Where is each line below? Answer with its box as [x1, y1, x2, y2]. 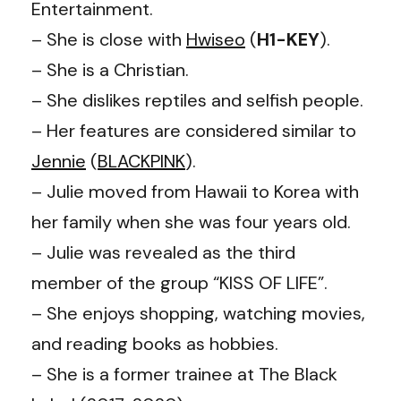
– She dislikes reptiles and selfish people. [31, 88, 363, 112]
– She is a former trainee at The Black [31, 362, 337, 386]
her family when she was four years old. [31, 209, 351, 234]
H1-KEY [257, 27, 320, 51]
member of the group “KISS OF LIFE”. [31, 270, 328, 294]
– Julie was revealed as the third [31, 240, 295, 264]
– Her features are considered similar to [31, 118, 356, 142]
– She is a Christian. [31, 57, 189, 81]
